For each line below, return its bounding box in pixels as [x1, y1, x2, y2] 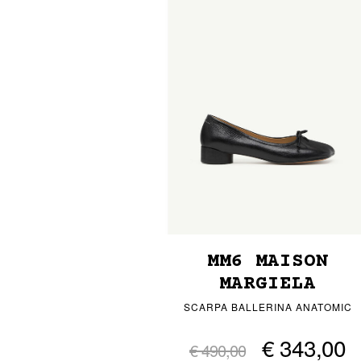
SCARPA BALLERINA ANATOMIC [183, 300, 352, 314]
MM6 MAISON [207, 251, 328, 273]
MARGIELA [219, 273, 316, 296]
